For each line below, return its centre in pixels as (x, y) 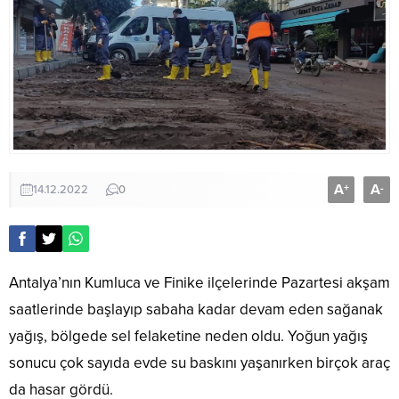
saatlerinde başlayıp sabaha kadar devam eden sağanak (196, 310)
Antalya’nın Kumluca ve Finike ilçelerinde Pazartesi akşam (199, 283)
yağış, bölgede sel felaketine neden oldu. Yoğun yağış (188, 337)
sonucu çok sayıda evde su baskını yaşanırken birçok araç (199, 363)
